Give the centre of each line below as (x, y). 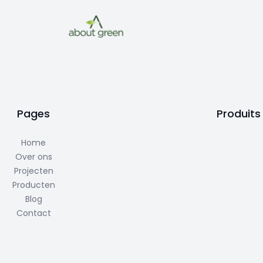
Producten (33, 185)
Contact (33, 213)
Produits (239, 114)
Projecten (33, 171)
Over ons (33, 157)
